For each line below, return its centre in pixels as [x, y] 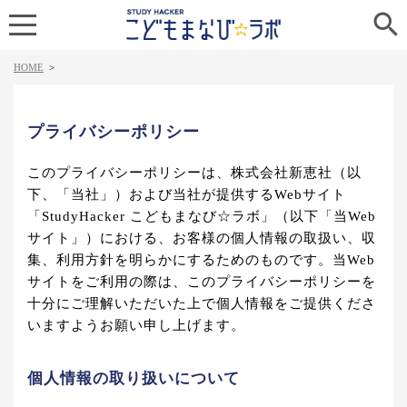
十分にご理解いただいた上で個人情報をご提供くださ [202, 303]
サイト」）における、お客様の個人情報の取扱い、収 [202, 238]
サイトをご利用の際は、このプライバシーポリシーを [202, 282]
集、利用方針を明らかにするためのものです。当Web [201, 260]
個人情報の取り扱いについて [134, 378]
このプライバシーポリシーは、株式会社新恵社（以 [194, 173]
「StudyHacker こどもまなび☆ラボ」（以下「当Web [202, 216]
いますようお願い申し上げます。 [136, 325]
